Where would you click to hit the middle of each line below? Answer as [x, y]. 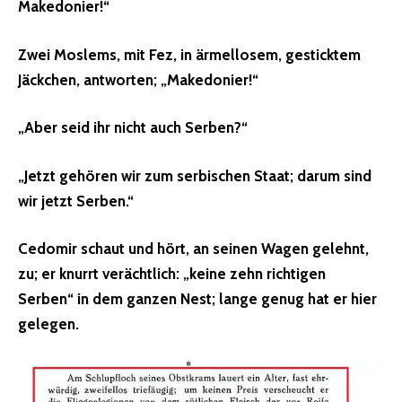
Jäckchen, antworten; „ [92, 79]
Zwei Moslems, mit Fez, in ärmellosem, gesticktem [189, 54]
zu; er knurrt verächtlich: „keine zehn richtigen [172, 274]
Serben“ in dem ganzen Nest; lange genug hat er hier [197, 299]
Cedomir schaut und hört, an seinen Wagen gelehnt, [193, 249]
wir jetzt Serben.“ [76, 201]
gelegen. [48, 324]
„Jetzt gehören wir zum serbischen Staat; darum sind [195, 175]
